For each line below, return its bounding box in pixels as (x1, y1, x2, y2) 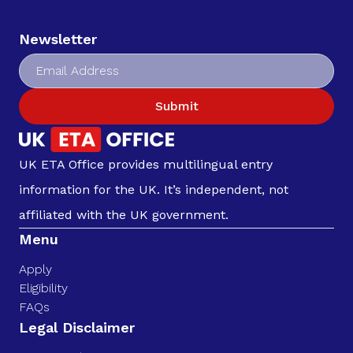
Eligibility (19, 281, 68, 296)
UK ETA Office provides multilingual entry (19, 157, 273, 173)
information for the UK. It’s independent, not (19, 182, 288, 198)
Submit (154, 98, 199, 113)
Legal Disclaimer (19, 319, 135, 336)
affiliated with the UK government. (19, 207, 229, 223)
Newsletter (19, 30, 97, 47)
